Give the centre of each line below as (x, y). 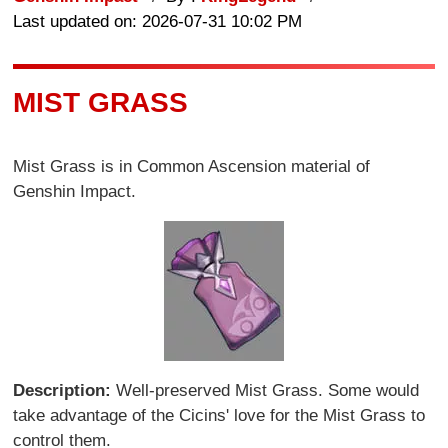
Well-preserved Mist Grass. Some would (265, 391)
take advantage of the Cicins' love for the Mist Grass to (219, 416)
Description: (62, 391)
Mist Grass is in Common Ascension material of (192, 167)
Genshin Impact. (75, 192)
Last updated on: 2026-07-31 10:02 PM (158, 21)
